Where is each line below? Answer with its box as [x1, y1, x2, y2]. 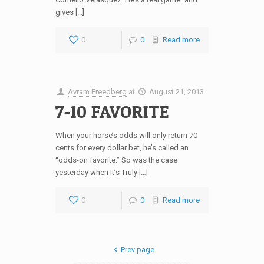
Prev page [120, 245, 154, 254]
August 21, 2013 [149, 87, 204, 96]
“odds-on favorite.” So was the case [55, 156, 177, 164]
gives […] [55, 8, 84, 16]
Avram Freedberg [68, 87, 127, 96]
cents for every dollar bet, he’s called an [55, 143, 189, 152]
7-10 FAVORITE [55, 101, 169, 122]
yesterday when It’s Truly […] [55, 168, 148, 177]
